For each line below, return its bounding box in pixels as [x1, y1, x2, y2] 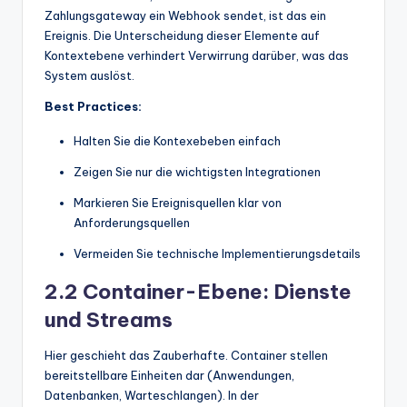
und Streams [45, 307, 173, 333]
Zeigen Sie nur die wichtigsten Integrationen [74, 164, 321, 180]
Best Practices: [45, 99, 142, 114]
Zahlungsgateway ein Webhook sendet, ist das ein [45, 8, 326, 24]
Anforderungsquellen [74, 215, 190, 231]
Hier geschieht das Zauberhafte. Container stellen [45, 348, 328, 363]
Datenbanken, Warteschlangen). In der [45, 388, 259, 403]
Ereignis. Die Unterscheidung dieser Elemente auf [45, 28, 320, 44]
